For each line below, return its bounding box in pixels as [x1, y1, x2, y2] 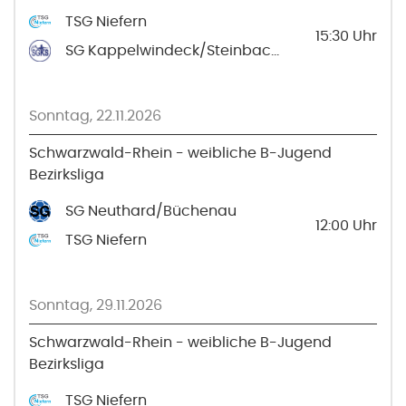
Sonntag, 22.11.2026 [29, 108, 161, 123]
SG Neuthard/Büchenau [65, 203, 237, 218]
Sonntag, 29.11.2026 [29, 297, 162, 313]
